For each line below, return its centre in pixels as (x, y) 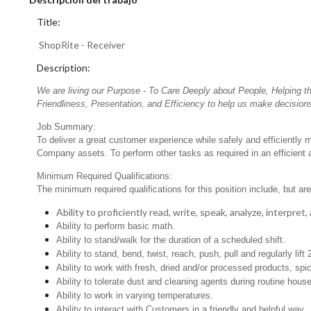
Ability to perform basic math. (116, 226)
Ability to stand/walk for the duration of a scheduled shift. (171, 239)
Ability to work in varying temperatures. (135, 295)
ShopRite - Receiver (82, 44)
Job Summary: (67, 126)
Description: (64, 67)
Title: (49, 22)
